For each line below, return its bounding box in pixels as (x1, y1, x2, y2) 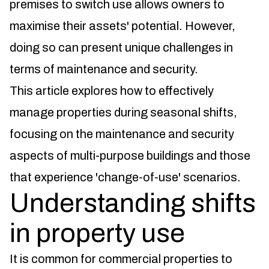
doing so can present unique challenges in (10, 41, 233, 55)
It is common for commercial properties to (10, 252, 232, 266)
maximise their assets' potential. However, (10, 19, 235, 33)
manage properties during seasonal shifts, (10, 106, 237, 119)
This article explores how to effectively (10, 84, 214, 98)
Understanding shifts (10, 189, 256, 218)
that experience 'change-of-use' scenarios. (10, 171, 241, 184)
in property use (10, 219, 185, 248)
